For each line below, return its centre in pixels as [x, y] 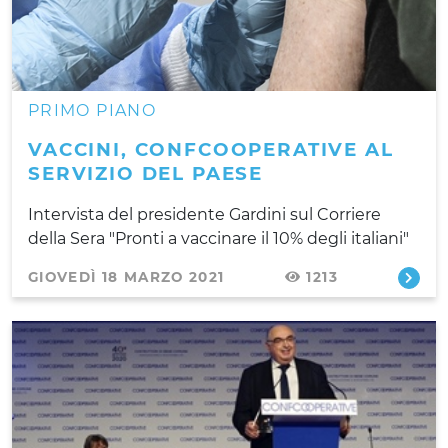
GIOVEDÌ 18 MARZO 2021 [126, 276]
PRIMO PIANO [92, 110]
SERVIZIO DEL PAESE [146, 173]
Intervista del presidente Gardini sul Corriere [204, 214]
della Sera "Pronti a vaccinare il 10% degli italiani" [218, 238]
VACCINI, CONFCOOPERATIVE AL [211, 149]
